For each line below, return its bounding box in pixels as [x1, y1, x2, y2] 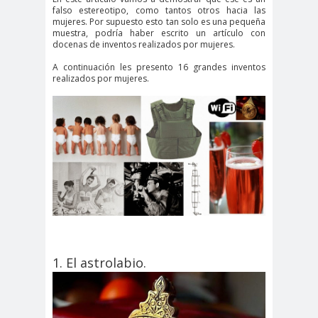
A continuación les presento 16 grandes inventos [53, 61, 265, 73]
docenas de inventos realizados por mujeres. [53, 38, 235, 50]
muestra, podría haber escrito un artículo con [53, 27, 265, 39]
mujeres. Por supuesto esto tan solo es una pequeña [53, 16, 265, 28]
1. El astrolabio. [53, 253, 146, 271]
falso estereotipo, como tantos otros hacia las [53, 4, 265, 16]
